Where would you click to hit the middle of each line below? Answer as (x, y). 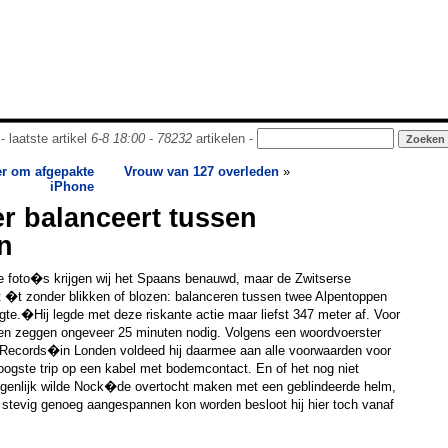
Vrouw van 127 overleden (201, 171)
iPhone (72, 186)
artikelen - (224, 138)
